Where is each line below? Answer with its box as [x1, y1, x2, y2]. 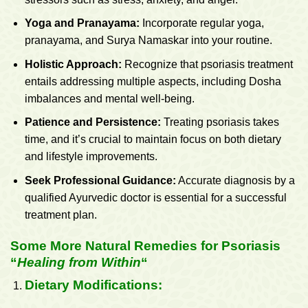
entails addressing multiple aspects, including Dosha [24, 75, 281, 87]
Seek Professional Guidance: [24, 174, 176, 186]
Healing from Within [17, 254, 141, 269]
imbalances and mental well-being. [24, 92, 195, 104]
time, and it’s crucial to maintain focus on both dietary [24, 133, 281, 146]
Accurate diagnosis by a [175, 174, 295, 186]
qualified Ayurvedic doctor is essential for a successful [24, 191, 287, 203]
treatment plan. [24, 208, 97, 221]
